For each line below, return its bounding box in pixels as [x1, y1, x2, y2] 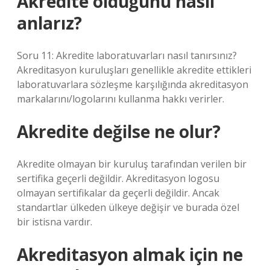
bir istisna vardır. [17, 215, 92, 228]
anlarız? [17, 11, 82, 34]
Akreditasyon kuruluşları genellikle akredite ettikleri [17, 63, 251, 77]
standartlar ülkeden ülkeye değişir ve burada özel [17, 201, 239, 214]
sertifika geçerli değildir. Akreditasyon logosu [17, 172, 219, 185]
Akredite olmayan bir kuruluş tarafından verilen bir [17, 157, 246, 171]
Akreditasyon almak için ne [17, 243, 243, 266]
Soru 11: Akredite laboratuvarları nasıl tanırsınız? [17, 49, 237, 62]
